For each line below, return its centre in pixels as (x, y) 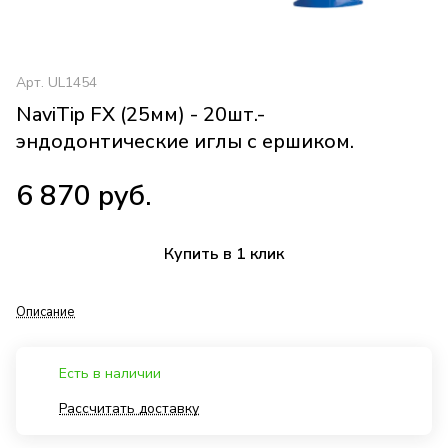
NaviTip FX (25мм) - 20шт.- (140, 115)
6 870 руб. (84, 196)
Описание (45, 312)
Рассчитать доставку (129, 409)
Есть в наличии (110, 374)
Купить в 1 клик (224, 253)
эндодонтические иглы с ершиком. (185, 142)
